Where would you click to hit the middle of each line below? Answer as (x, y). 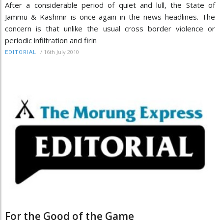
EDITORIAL (21, 52)
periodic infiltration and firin (51, 40)
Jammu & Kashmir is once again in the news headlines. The (110, 16)
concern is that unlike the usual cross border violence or (110, 28)
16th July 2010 (61, 52)
